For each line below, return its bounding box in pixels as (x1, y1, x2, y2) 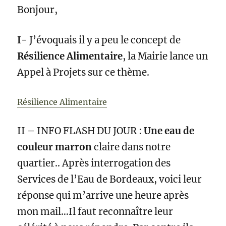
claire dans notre (92, 141, 171, 153)
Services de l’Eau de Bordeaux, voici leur (17, 174, 202, 186)
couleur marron (17, 141, 92, 153)
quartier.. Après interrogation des (17, 157, 171, 169)
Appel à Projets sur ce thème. (17, 67, 150, 79)
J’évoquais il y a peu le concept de (27, 34, 181, 46)
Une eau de (144, 125, 195, 137)
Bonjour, (17, 4, 58, 16)
